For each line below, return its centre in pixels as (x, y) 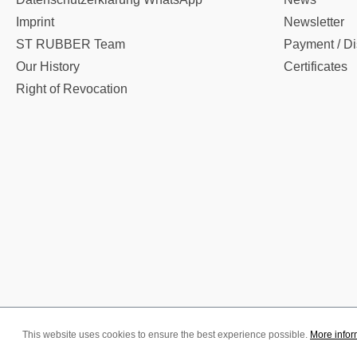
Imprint (35, 22)
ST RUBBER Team (71, 44)
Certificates (316, 67)
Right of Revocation (72, 89)
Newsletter (314, 22)
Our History (48, 67)
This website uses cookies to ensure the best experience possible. (166, 335)
